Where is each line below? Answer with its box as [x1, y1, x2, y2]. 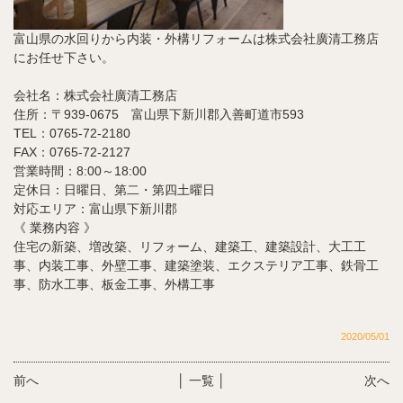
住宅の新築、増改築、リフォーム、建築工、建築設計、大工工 [13, 239, 366, 254]
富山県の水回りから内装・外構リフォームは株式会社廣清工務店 [13, 31, 379, 46]
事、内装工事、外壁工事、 [13, 258, 165, 273]
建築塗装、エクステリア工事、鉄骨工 [165, 258, 379, 273]
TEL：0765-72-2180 [13, 126, 143, 140]
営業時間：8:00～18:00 [13, 164, 159, 178]
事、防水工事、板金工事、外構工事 [13, 277, 215, 291]
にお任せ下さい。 [13, 50, 114, 65]
